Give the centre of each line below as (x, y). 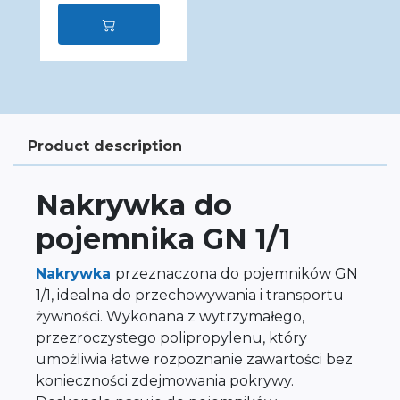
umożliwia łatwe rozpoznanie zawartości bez (194, 359)
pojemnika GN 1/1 (163, 239)
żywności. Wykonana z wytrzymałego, (170, 317)
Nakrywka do (134, 205)
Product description (105, 146)
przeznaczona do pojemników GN (237, 274)
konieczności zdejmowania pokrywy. (165, 381)
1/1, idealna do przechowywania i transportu (190, 295)
